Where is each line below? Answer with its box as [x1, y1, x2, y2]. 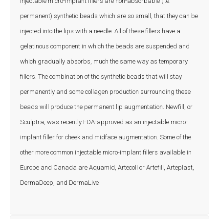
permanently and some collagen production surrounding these [20, 88, 191, 95]
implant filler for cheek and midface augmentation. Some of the [20, 133, 191, 141]
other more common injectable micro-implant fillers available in [20, 149, 192, 156]
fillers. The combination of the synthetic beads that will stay [20, 73, 182, 80]
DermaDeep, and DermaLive [20, 179, 99, 186]
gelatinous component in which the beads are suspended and [20, 43, 190, 50]
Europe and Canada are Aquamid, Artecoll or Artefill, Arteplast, [20, 164, 194, 171]
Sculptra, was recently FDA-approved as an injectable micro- [20, 118, 188, 126]
